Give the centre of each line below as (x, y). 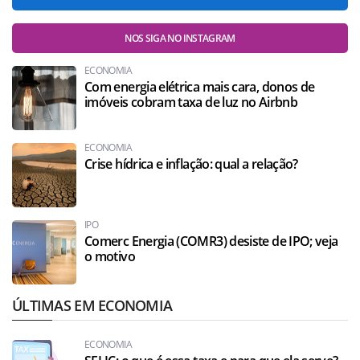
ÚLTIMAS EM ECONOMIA (92, 305)
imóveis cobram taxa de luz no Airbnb (191, 102)
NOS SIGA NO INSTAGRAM (180, 38)
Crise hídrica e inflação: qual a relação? (191, 164)
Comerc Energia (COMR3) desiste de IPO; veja (211, 241)
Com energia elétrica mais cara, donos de (200, 87)
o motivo (110, 256)
